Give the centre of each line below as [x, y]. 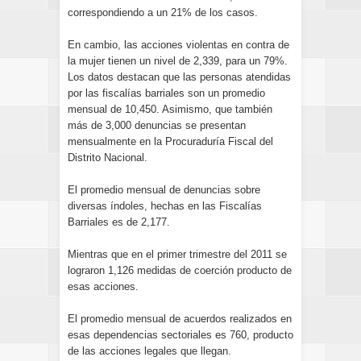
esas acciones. [103, 286]
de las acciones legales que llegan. [149, 351]
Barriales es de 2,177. [119, 222]
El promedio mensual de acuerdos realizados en [180, 319]
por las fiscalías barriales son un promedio [166, 93]
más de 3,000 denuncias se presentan [157, 125]
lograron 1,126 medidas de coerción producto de [180, 270]
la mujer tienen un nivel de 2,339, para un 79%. [178, 61]
